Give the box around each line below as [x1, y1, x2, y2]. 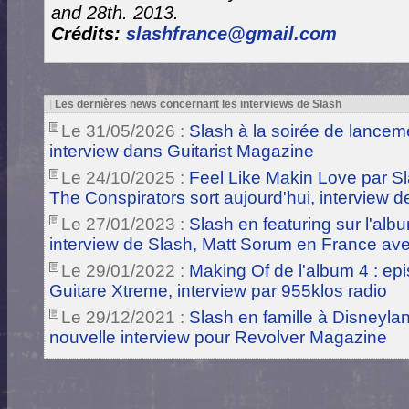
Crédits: [51, 24, 121, 44]
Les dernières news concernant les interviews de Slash [52, 98, 341, 110]
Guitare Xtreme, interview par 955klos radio [49, 281, 387, 301]
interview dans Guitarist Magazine [49, 142, 314, 162]
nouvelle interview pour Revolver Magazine [49, 328, 387, 348]
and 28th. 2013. [51, 3, 179, 23]
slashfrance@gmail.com [126, 24, 337, 44]
